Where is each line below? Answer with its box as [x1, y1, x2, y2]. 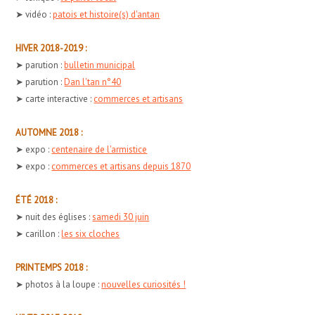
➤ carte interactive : [15, 92, 94, 105]
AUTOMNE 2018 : [15, 126, 83, 139]
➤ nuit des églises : [15, 210, 93, 223]
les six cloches [61, 227, 120, 240]
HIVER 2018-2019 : [15, 41, 87, 54]
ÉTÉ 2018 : [15, 193, 58, 206]
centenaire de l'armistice [51, 143, 148, 155]
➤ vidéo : [15, 8, 53, 20]
